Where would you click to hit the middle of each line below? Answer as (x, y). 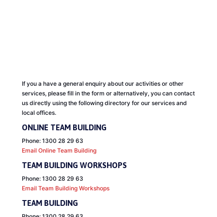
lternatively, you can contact (155, 93)
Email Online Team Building (59, 151)
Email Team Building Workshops (65, 188)
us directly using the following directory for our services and (104, 103)
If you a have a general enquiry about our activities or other (102, 84)
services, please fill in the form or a (69, 93)
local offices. (39, 113)
